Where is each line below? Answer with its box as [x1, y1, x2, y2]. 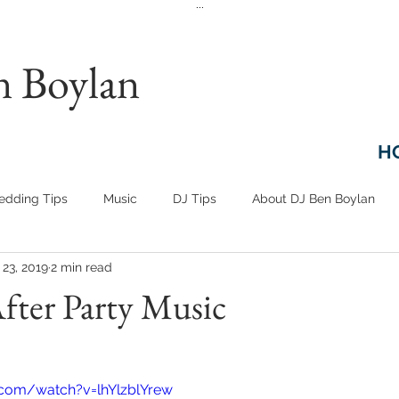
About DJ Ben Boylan [252, 191, 375, 206]
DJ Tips [173, 191, 216, 206]
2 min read [51, 259, 112, 274]
